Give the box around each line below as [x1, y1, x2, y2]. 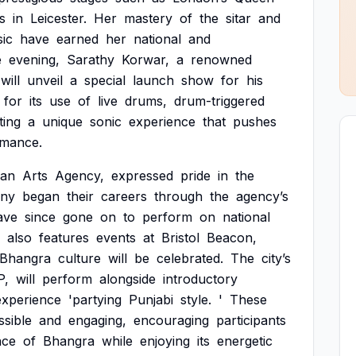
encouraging [133, 312, 209, 328]
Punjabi [129, 292, 173, 308]
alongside [99, 271, 156, 287]
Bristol [161, 230, 199, 246]
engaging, [68, 312, 126, 328]
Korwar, [122, 52, 169, 68]
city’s [261, 250, 291, 266]
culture [58, 250, 101, 266]
